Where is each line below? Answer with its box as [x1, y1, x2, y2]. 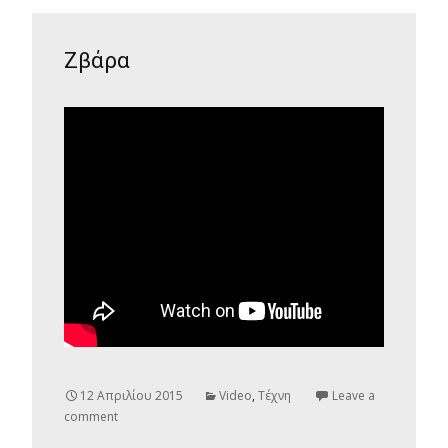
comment [64, 408, 118, 426]
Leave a [332, 387, 375, 405]
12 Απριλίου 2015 [80, 387, 183, 405]
